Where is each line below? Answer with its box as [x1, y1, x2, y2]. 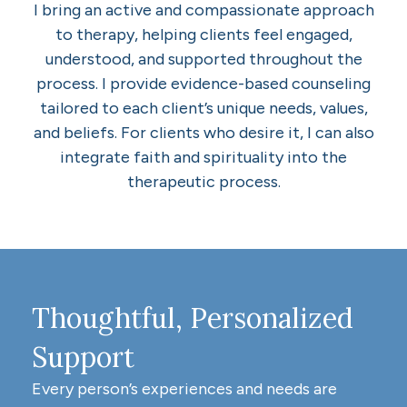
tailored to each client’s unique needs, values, [39, 98, 368, 119]
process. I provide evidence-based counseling [36, 74, 371, 94]
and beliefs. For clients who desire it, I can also [33, 123, 374, 144]
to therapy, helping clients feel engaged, [55, 25, 352, 45]
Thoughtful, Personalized [32, 300, 353, 335]
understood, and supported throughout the [45, 49, 362, 70]
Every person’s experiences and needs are [32, 378, 337, 399]
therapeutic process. [126, 172, 281, 193]
